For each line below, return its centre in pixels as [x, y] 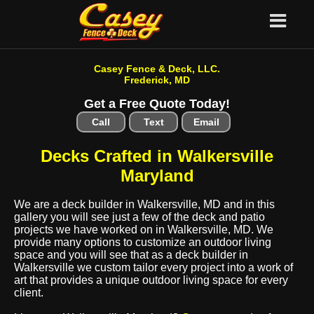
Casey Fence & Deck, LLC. [157, 69]
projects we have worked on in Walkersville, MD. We [144, 230]
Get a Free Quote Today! [157, 104]
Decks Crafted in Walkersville [157, 156]
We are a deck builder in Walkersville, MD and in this [144, 204]
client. [29, 293]
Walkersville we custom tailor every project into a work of [153, 267]
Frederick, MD [157, 80]
